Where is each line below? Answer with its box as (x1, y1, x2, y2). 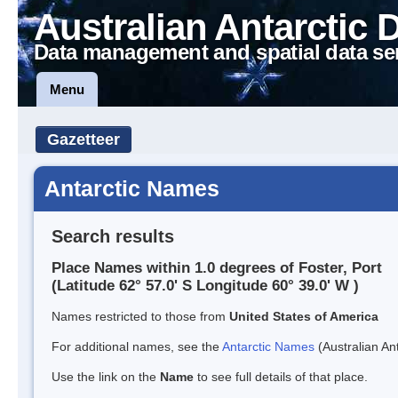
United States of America (229, 309, 378, 324)
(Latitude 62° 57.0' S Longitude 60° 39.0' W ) (52, 277, 359, 295)
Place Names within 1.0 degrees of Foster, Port (52, 259, 382, 277)
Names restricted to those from (52, 309, 229, 324)
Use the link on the (52, 370, 160, 385)
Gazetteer (47, 131, 120, 148)
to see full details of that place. (194, 370, 368, 385)
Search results (52, 226, 174, 246)
